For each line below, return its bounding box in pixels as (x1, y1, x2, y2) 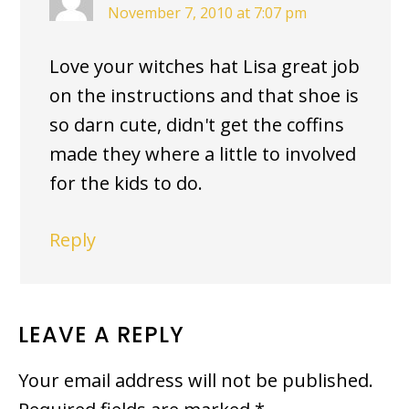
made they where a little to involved (49, 142, 356, 166)
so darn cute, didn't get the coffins (49, 112, 344, 137)
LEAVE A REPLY (18, 320, 184, 350)
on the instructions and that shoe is (49, 83, 359, 108)
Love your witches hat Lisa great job (49, 54, 360, 79)
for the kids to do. (49, 171, 203, 195)
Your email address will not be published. (18, 368, 373, 393)
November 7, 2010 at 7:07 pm (108, 3, 307, 23)
